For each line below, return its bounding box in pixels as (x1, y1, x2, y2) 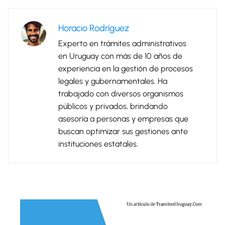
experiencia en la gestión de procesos (58, 63, 193, 73)
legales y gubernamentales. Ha (58, 76, 167, 86)
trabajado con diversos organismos (58, 88, 183, 98)
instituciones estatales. (58, 139, 138, 149)
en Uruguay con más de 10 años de (58, 51, 182, 61)
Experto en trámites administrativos (58, 38, 186, 48)
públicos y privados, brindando (58, 101, 168, 111)
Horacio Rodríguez (58, 22, 129, 34)
